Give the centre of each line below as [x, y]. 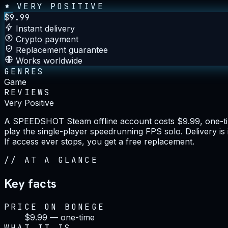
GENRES [24, 71]
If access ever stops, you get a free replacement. [99, 141]
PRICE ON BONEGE [54, 207]
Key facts [30, 183]
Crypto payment [47, 39]
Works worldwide [49, 60]
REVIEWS [28, 92]
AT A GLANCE [61, 160]
